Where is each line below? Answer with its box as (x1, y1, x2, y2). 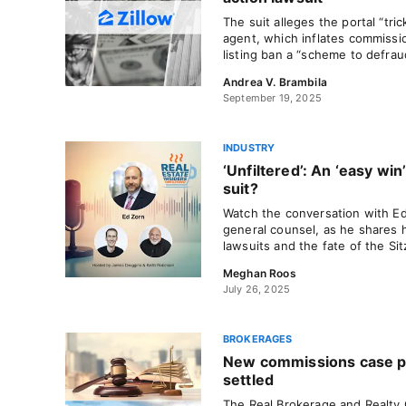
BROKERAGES (223, 333, 293, 345)
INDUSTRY (223, 141, 275, 154)
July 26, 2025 (223, 283, 291, 295)
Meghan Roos (223, 266, 296, 280)
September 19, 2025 (223, 92, 322, 104)
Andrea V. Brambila (223, 75, 327, 89)
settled (223, 371, 275, 389)
